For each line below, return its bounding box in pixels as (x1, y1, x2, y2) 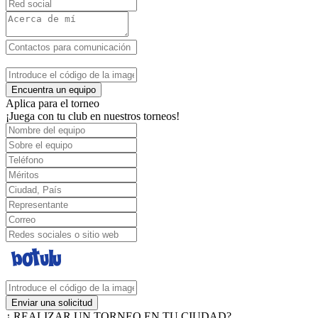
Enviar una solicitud (11, 297, 92, 308)
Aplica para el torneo (6, 97, 99, 109)
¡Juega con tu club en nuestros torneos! (6, 110, 180, 122)
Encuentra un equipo (11, 84, 96, 95)
